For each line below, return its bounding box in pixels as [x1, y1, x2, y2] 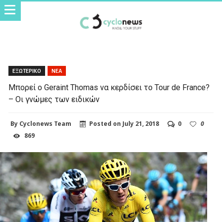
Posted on [89, 119, 123, 128]
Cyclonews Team [19, 119, 72, 128]
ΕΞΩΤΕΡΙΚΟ [12, 68, 42, 74]
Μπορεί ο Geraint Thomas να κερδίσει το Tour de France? [8, 83, 210, 92]
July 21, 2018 [122, 119, 160, 128]
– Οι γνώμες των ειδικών [8, 95, 100, 104]
